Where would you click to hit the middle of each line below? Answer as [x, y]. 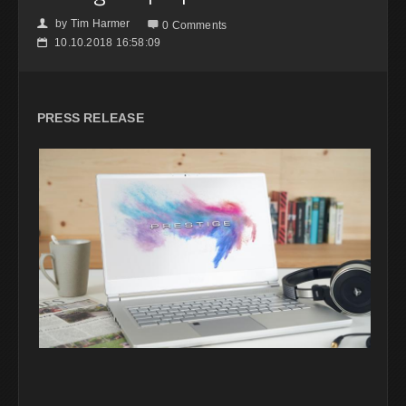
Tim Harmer [100, 23]
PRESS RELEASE [91, 117]
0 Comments [195, 25]
